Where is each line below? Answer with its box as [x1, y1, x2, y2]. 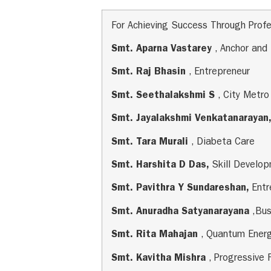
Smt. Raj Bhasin [111, 68, 189, 78]
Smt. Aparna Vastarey [111, 45, 215, 55]
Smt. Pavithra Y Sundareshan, [111, 184, 252, 194]
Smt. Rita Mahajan [111, 230, 201, 241]
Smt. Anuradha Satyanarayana [111, 207, 252, 217]
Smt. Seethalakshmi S [111, 91, 218, 101]
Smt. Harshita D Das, [111, 160, 212, 171]
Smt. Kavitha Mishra [111, 253, 209, 264]
